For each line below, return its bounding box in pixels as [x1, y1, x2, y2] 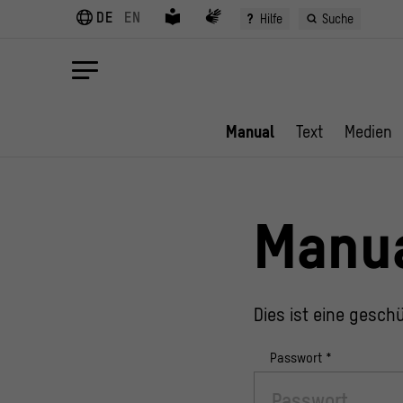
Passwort [270, 350, 326, 365]
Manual [226, 122, 274, 141]
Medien [345, 122, 392, 141]
